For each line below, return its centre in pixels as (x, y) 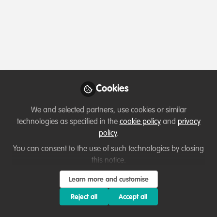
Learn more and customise (108, 180)
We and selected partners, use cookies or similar (108, 110)
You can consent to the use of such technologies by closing (108, 149)
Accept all (133, 197)
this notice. (108, 161)
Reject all (84, 197)
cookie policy (140, 122)
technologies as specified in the (68, 122)
